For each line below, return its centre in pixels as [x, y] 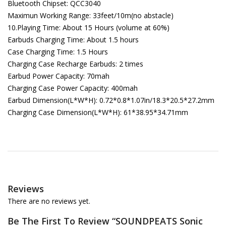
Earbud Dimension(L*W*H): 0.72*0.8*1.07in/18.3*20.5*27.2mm [111, 100]
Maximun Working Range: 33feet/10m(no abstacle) [91, 15]
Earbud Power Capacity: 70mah [59, 76]
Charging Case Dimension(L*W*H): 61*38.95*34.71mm [98, 112]
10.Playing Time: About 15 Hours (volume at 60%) [89, 27]
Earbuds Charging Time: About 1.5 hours [73, 40]
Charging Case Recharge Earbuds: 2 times [75, 64]
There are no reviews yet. [49, 201]
